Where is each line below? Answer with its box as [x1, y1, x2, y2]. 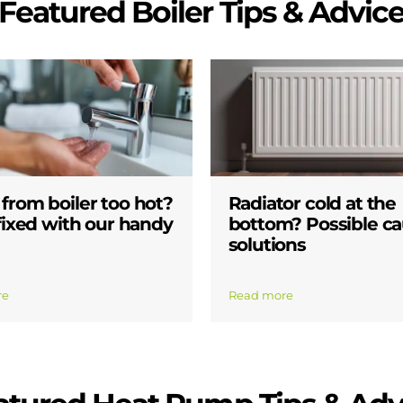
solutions [228, 234, 306, 256]
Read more [228, 287, 293, 302]
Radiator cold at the [228, 193, 397, 215]
